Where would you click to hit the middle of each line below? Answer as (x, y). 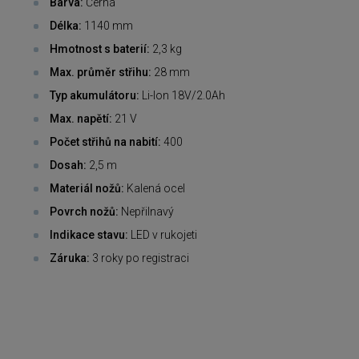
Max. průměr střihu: (102, 72)
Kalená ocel (156, 188)
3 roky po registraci (141, 258)
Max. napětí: (82, 118)
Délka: (67, 25)
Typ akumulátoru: (96, 95)
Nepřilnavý (147, 211)
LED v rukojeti (164, 234)
